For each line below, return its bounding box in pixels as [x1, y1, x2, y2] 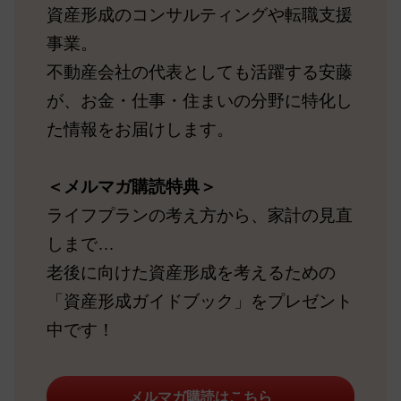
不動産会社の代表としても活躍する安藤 [46, 63, 353, 82]
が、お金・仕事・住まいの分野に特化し [46, 91, 353, 111]
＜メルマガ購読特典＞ [46, 177, 217, 197]
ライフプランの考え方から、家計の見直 [46, 206, 353, 226]
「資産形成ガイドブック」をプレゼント [46, 292, 353, 311]
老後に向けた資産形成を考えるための [46, 263, 336, 283]
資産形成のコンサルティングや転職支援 [46, 5, 353, 25]
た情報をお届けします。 [46, 120, 234, 140]
